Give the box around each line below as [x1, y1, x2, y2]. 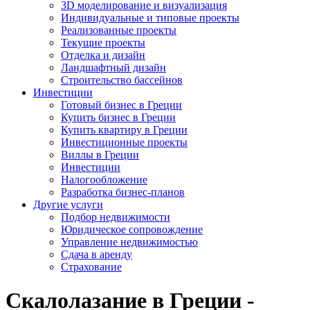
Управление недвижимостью [61, 236, 198, 248]
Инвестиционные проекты [61, 136, 188, 148]
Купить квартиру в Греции [61, 124, 188, 136]
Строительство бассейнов [61, 74, 183, 86]
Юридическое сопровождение [61, 224, 203, 235]
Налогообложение [61, 174, 147, 185]
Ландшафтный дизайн [61, 62, 166, 73]
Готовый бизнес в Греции [61, 99, 182, 111]
